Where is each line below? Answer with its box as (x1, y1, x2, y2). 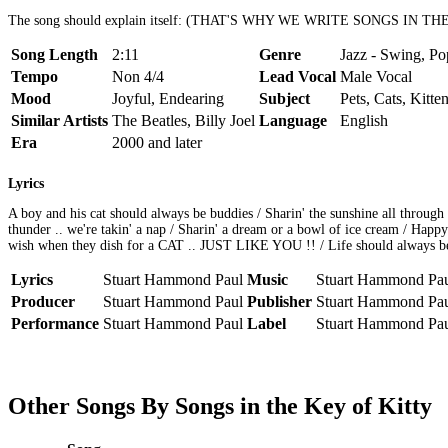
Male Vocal (340, 67, 412, 85)
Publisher (247, 293, 312, 311)
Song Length (11, 45, 98, 63)
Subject (259, 89, 310, 107)
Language (259, 111, 327, 129)
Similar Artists (11, 111, 108, 129)
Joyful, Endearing (112, 89, 224, 107)
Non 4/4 (112, 67, 164, 85)
